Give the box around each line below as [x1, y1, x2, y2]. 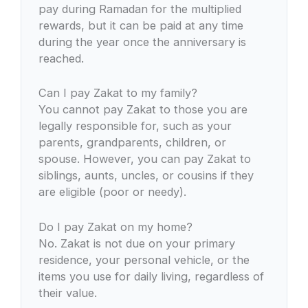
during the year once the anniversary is [38, 35, 247, 49]
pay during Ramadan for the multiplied [38, 2, 242, 16]
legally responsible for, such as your [38, 119, 232, 133]
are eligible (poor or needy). [38, 185, 187, 199]
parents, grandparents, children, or [38, 135, 227, 150]
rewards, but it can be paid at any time [38, 19, 244, 33]
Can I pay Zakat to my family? [38, 86, 198, 100]
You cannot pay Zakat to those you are [38, 102, 248, 117]
